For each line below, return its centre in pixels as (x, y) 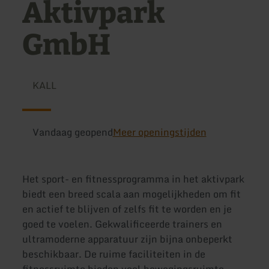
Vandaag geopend (72, 132)
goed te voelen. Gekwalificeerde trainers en (122, 224)
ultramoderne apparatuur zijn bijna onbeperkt (128, 239)
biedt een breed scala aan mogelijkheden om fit (132, 194)
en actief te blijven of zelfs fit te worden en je (127, 209)
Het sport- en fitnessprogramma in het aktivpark (134, 179)
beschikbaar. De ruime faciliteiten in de (114, 254)
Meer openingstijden (159, 132)
